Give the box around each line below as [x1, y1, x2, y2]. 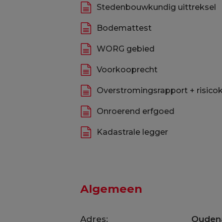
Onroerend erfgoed [96, 107, 174, 116]
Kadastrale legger [96, 127, 168, 137]
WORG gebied [96, 44, 155, 54]
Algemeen [80, 182, 142, 196]
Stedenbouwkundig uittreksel [96, 2, 216, 12]
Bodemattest [96, 23, 152, 33]
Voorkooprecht [96, 65, 158, 74]
